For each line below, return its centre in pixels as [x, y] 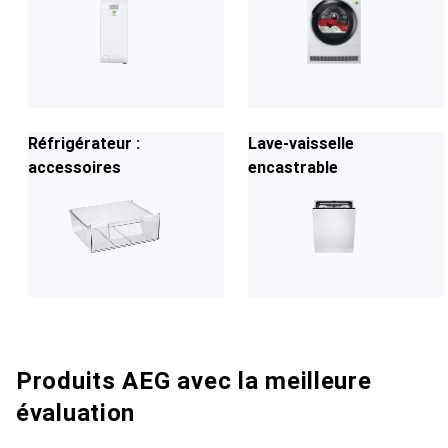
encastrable [293, 167]
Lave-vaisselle [301, 143]
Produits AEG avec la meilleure [194, 381]
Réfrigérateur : [84, 143]
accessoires [74, 167]
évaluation [76, 413]
